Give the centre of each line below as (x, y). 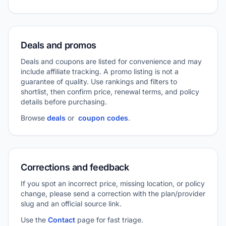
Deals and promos (59, 45)
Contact (62, 220)
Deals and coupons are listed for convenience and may (111, 61)
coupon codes (103, 118)
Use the (34, 220)
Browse (34, 118)
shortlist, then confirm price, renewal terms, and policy (110, 92)
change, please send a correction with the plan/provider (113, 193)
